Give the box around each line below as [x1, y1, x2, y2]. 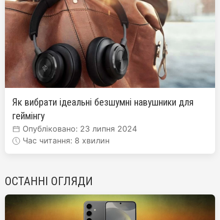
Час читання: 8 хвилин [20, 135, 110, 145]
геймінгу [12, 110, 45, 122]
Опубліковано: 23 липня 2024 [20, 123, 137, 134]
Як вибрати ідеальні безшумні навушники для [12, 96, 193, 108]
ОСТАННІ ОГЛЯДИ [5, 174, 93, 188]
